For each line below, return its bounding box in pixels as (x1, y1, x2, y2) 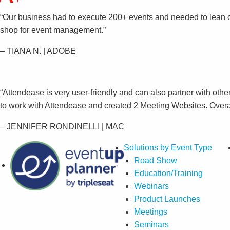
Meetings (133, 207, 167, 216)
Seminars (133, 220, 169, 229)
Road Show (133, 156, 177, 165)
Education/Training (133, 168, 203, 178)
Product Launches (133, 194, 200, 203)
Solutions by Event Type (123, 143, 212, 152)
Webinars (133, 181, 169, 190)
